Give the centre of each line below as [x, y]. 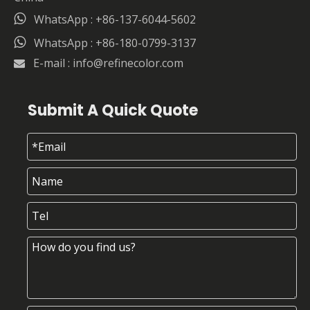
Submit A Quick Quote [113, 111]
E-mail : [53, 63]
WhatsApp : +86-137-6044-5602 [115, 20]
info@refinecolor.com [128, 63]
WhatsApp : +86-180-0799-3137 [115, 43]
